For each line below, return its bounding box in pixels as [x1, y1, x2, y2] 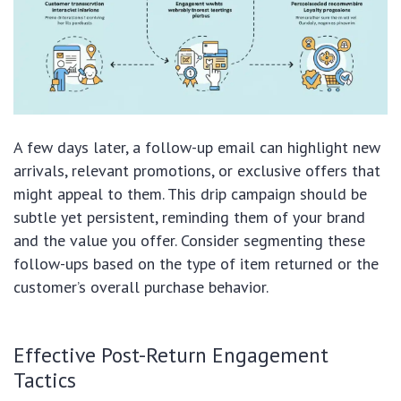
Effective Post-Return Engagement [13, 340, 328, 368]
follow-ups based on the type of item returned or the [13, 252, 379, 274]
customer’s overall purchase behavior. [13, 276, 269, 297]
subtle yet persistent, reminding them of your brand [13, 206, 365, 227]
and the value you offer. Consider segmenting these [13, 229, 365, 251]
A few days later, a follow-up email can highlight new [13, 136, 380, 158]
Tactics [13, 365, 76, 393]
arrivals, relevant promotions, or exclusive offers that [13, 159, 380, 181]
